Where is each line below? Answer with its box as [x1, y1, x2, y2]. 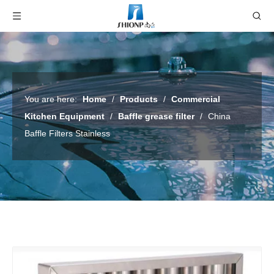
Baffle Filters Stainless [24, 128, 110, 138]
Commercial [171, 94, 220, 104]
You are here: [24, 94, 77, 104]
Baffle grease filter [118, 111, 194, 121]
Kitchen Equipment [24, 111, 105, 121]
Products [120, 94, 158, 104]
